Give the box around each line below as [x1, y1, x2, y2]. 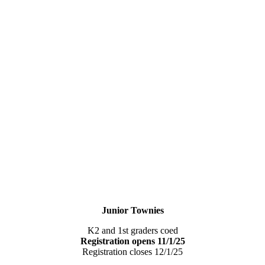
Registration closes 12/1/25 [82, 246, 183, 257]
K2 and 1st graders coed [87, 225, 178, 235]
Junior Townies [101, 205, 164, 215]
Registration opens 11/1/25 [80, 235, 185, 246]
